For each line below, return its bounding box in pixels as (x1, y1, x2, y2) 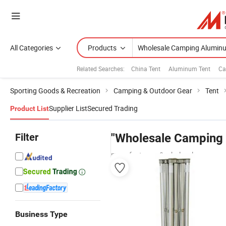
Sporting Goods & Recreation (10, 86, 100, 95)
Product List (10, 104, 49, 112)
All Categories (10, 43, 53, 52)
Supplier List (49, 103, 87, 113)
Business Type (15, 209, 68, 219)
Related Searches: (77, 64, 125, 73)
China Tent (131, 64, 160, 73)
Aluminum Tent (168, 64, 210, 73)
